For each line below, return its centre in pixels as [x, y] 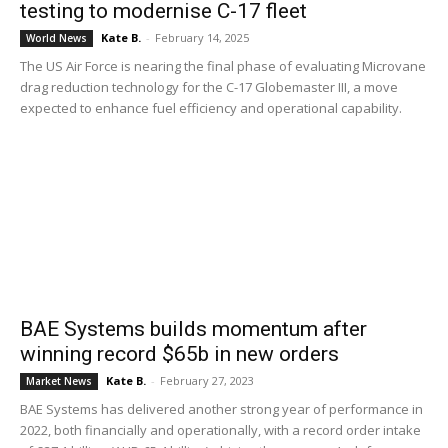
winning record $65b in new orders [179, 354]
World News [56, 38]
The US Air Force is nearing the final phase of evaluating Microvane [223, 66]
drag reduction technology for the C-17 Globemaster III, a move [209, 87]
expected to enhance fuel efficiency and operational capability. [212, 108]
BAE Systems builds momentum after [193, 329]
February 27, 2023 [207, 380]
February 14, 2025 [202, 37]
